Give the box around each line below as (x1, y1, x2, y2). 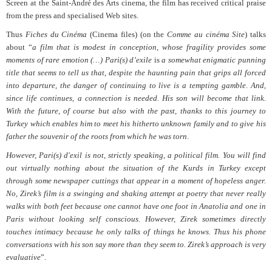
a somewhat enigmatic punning (159, 55, 267, 65)
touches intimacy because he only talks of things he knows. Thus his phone (6, 227, 266, 237)
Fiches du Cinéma (25, 30, 87, 39)
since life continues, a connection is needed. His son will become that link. (6, 93, 266, 103)
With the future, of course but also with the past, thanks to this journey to (6, 106, 266, 116)
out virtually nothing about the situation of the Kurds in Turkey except (6, 163, 266, 173)
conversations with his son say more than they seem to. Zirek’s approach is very (6, 240, 266, 250)
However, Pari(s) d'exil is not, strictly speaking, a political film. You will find (6, 151, 266, 160)
